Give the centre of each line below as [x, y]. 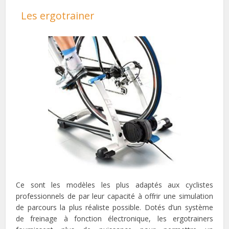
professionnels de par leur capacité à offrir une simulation [114, 196]
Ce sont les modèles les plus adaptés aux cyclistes [114, 185]
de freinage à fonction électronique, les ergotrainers [114, 219]
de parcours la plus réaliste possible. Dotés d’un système [114, 208]
